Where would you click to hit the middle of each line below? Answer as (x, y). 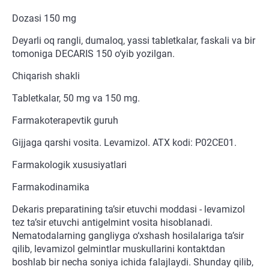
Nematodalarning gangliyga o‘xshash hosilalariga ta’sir (128, 236)
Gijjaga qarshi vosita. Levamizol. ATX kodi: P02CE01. (124, 143)
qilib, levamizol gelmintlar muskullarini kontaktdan (119, 249)
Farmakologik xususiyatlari (69, 165)
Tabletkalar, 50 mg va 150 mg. (76, 98)
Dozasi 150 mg (44, 19)
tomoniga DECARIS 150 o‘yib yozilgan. (93, 54)
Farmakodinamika (51, 187)
